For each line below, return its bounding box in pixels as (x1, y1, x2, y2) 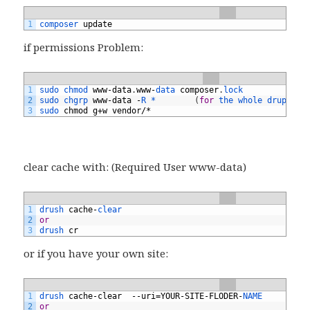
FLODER (209, 291, 239, 301)
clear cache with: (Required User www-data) (24, 159, 247, 174)
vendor (112, 105, 142, 116)
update (83, 19, 113, 29)
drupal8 (267, 95, 307, 105)
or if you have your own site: (24, 246, 169, 260)
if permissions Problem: (24, 39, 144, 54)
